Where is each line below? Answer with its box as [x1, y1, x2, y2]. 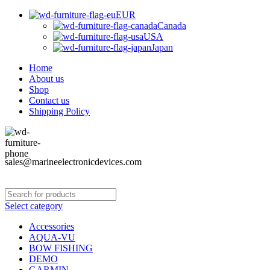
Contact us [29, 95, 69, 105]
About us [29, 74, 64, 84]
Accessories [29, 221, 74, 231]
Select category [5, 201, 63, 211]
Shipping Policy [29, 106, 90, 116]
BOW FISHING [29, 243, 93, 253]
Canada [157, 20, 186, 31]
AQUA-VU [29, 232, 75, 242]
